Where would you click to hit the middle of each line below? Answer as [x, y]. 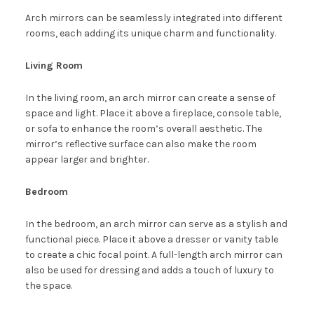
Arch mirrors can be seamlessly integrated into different [153, 18]
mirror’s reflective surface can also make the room [141, 144]
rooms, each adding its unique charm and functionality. [150, 34]
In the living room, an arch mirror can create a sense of [150, 98]
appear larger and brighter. [87, 160]
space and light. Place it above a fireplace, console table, [153, 114]
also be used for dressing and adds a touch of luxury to [149, 271]
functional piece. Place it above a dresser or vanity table [151, 240]
